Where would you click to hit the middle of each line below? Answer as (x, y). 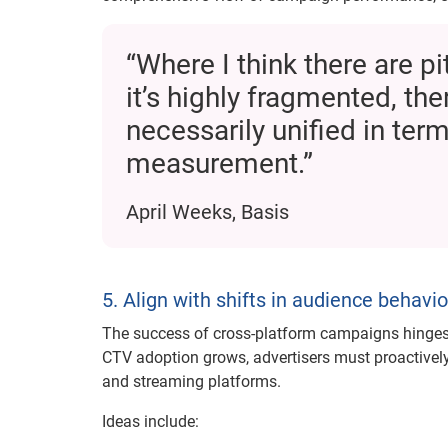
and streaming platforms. (191, 382)
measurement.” (219, 164)
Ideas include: (150, 422)
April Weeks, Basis (207, 212)
